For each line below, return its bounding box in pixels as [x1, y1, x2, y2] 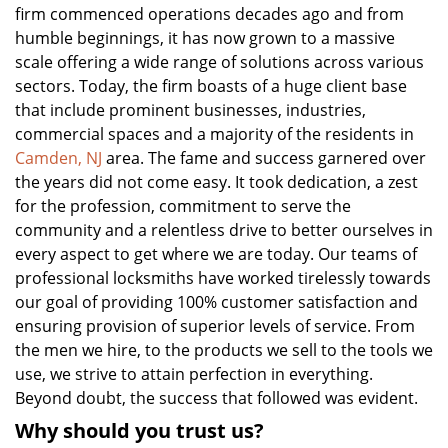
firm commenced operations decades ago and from [15, 3, 404, 25]
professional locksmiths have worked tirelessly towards [15, 267, 431, 289]
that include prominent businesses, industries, [15, 99, 366, 121]
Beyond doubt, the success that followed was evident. [15, 387, 418, 409]
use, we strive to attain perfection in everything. [15, 363, 373, 385]
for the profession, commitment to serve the [15, 195, 351, 217]
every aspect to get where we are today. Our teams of [15, 243, 417, 265]
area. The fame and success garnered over [102, 147, 426, 169]
